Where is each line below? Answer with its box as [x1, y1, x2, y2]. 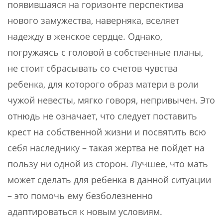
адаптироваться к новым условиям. [7, 206, 162, 218]
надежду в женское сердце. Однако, [7, 30, 162, 42]
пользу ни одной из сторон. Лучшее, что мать [7, 158, 208, 170]
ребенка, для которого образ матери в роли [7, 78, 199, 90]
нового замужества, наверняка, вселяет [7, 14, 179, 26]
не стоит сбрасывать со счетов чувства [7, 62, 178, 74]
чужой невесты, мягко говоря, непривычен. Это [7, 94, 215, 106]
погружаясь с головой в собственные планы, [7, 46, 203, 58]
